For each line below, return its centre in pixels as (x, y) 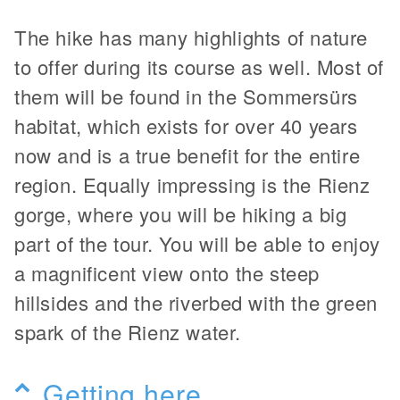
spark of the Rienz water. (128, 331)
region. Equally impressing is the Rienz (192, 184)
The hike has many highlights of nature (191, 37)
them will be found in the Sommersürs (186, 96)
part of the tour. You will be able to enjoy (198, 243)
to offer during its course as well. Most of (200, 66)
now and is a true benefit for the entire (187, 154)
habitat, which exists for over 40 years (186, 125)
